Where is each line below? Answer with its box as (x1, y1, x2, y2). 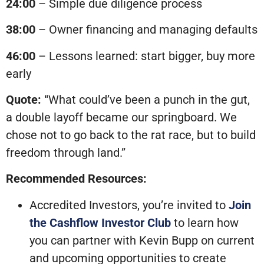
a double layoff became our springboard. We (6, 110, 237, 124)
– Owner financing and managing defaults (35, 22, 258, 37)
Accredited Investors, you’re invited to (29, 197, 229, 212)
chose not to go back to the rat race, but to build (6, 127, 256, 142)
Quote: (6, 92, 41, 107)
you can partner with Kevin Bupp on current (29, 233, 255, 247)
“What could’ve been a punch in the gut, (41, 92, 250, 107)
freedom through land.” (6, 145, 126, 160)
